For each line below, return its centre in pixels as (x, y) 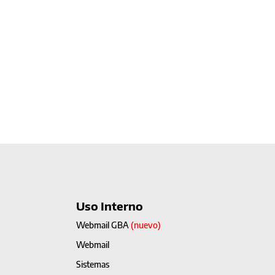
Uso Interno (109, 206)
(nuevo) (145, 225)
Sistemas (92, 264)
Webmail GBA (103, 225)
